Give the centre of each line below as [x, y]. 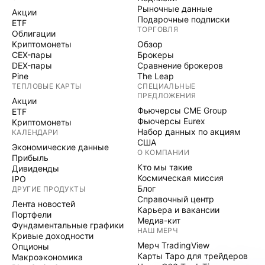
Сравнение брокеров [180, 65]
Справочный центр [176, 199]
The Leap [156, 76]
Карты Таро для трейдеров [193, 256]
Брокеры [156, 55]
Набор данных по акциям [189, 132]
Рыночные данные [175, 9]
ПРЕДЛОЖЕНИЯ [167, 96]
